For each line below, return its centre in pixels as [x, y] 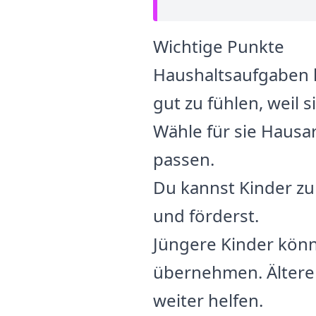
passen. [184, 159]
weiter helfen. [208, 300]
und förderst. [206, 215]
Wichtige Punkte [219, 46]
